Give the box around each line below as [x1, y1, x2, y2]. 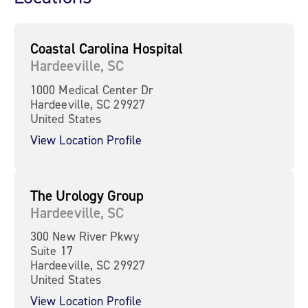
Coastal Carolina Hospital [30, 39, 184, 58]
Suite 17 [30, 243, 73, 258]
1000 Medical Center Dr [30, 82, 153, 97]
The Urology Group [30, 186, 144, 205]
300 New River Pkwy [30, 229, 139, 244]
